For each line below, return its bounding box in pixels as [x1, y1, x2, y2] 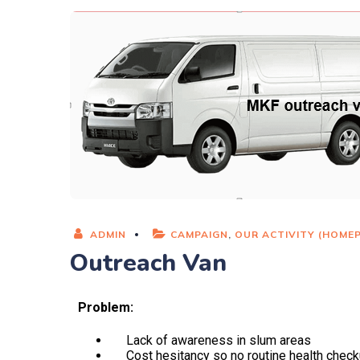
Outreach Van [70, 247, 227, 280]
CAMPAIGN [170, 228, 228, 240]
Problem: [78, 300, 133, 315]
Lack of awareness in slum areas [110, 333, 311, 348]
